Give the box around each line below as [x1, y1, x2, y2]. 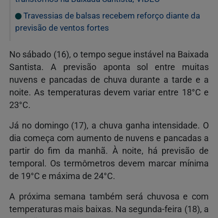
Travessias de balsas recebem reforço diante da [21, 10, 200, 20]
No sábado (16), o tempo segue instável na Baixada [9, 49, 209, 59]
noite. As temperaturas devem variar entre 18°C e [9, 87, 209, 97]
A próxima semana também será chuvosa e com [9, 191, 209, 201]
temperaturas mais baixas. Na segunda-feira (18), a [9, 204, 209, 214]
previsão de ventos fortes [15, 22, 109, 33]
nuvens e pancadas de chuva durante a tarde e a [9, 74, 209, 85]
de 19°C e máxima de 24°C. [9, 171, 115, 181]
